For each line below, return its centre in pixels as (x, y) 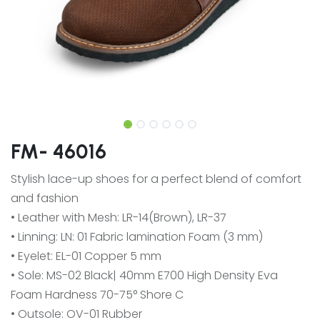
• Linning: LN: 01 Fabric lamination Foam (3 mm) (137, 237)
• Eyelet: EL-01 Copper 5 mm (86, 256)
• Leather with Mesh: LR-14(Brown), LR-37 (119, 217)
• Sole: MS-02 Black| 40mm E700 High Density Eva (144, 275)
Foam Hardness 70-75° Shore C (97, 295)
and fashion (45, 198)
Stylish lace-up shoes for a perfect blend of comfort (156, 179)
